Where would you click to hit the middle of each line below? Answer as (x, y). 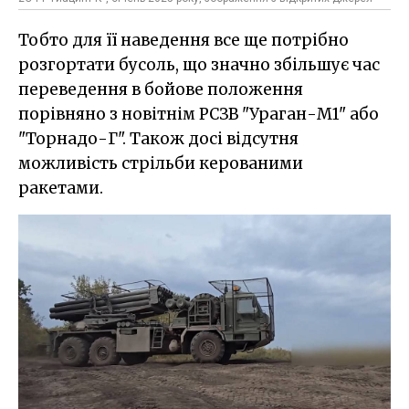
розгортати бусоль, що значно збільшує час (199, 64)
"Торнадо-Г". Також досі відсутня (158, 138)
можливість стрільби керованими (161, 163)
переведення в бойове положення (161, 89)
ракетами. (61, 188)
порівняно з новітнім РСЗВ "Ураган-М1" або (199, 114)
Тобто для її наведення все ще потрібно (184, 40)
